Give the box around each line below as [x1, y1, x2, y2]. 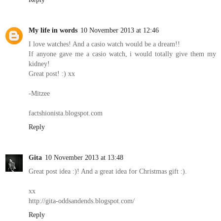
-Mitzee [29, 89, 50, 98]
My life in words [29, 26, 77, 35]
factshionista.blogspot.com [29, 109, 103, 117]
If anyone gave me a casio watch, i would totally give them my [29, 50, 216, 58]
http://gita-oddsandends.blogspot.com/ [29, 197, 135, 205]
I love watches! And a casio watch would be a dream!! [29, 40, 180, 48]
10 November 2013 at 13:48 [45, 153, 123, 162]
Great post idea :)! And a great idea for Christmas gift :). [29, 167, 187, 176]
